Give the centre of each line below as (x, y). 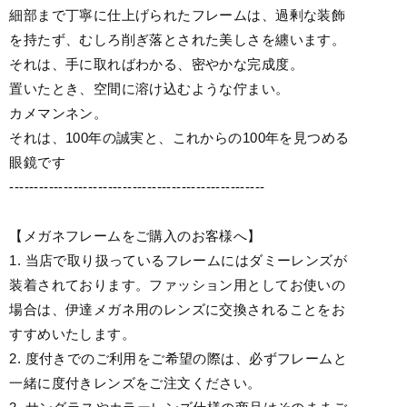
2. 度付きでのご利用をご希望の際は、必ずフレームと (178, 358)
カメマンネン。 (59, 113)
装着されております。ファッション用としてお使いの (178, 285)
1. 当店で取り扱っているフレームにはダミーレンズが (178, 260)
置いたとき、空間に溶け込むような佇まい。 (149, 89)
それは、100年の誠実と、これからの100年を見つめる (179, 138)
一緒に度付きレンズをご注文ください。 (135, 383)
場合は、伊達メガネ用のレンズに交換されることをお (178, 309)
